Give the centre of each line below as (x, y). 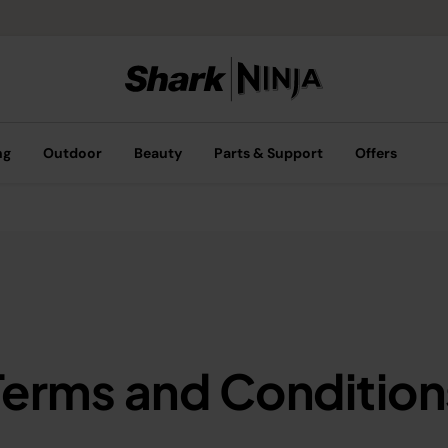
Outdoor (72, 153)
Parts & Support (268, 153)
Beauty (158, 153)
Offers (376, 153)
